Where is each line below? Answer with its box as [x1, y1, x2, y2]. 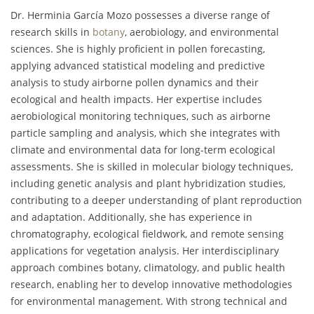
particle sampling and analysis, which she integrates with [11, 126, 280, 140]
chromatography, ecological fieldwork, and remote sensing [11, 227, 284, 241]
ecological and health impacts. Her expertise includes [11, 93, 262, 107]
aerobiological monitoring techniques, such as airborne [11, 109, 271, 123]
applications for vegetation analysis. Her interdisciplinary [11, 244, 279, 258]
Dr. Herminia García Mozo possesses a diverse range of [11, 8, 270, 22]
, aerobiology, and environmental [125, 25, 279, 39]
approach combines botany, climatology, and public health [11, 261, 285, 275]
